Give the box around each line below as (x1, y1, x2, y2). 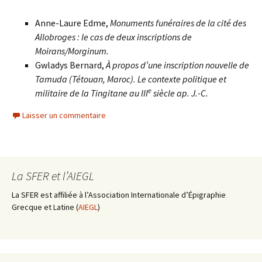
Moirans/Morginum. (35, 45, 109, 57)
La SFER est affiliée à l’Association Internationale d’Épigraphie (12, 189, 226, 200)
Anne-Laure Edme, (35, 17, 110, 29)
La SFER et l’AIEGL (12, 168, 94, 183)
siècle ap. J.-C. (151, 87, 208, 99)
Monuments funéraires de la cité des (110, 17, 246, 29)
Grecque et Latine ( (12, 202, 78, 212)
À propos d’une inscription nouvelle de (106, 59, 249, 71)
